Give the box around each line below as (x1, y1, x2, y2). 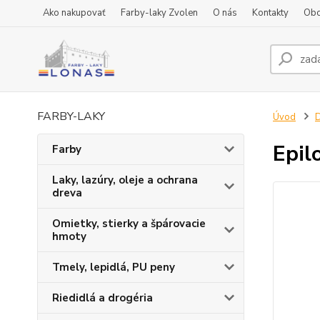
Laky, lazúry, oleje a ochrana (52, 173, 198, 187)
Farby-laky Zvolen (121, 6, 198, 19)
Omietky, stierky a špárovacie (52, 216, 206, 231)
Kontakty (252, 6, 289, 19)
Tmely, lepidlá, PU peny (52, 260, 175, 274)
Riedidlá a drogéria (52, 291, 153, 305)
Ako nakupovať (43, 6, 106, 19)
